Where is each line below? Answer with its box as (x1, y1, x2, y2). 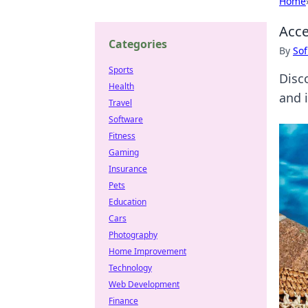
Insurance (109, 163, 147, 175)
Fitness (109, 130, 135, 142)
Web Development (109, 278, 179, 290)
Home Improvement (109, 245, 186, 257)
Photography (109, 229, 157, 241)
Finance (109, 295, 138, 307)
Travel (109, 97, 132, 109)
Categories (109, 36, 167, 52)
